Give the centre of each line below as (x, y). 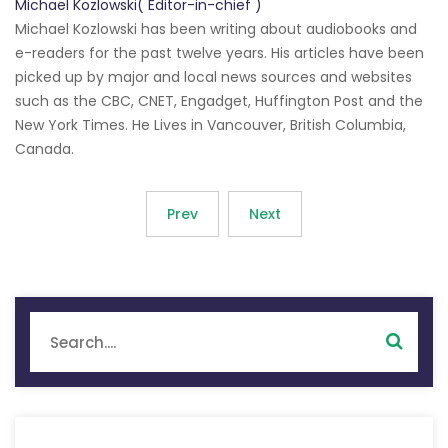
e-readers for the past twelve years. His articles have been (219, 53)
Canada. (44, 149)
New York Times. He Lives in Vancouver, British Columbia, (210, 125)
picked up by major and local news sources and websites (213, 77)
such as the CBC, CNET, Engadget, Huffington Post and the (219, 101)
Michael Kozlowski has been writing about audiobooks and (216, 29)
